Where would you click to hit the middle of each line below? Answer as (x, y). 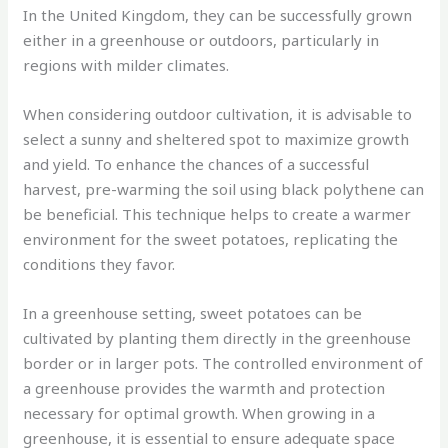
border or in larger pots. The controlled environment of (223, 363)
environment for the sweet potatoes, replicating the (211, 239)
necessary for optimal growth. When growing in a (199, 413)
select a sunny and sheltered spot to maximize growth (216, 139)
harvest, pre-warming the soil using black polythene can (224, 189)
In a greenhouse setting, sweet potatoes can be (193, 313)
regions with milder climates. (126, 65)
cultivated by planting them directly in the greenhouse (217, 338)
